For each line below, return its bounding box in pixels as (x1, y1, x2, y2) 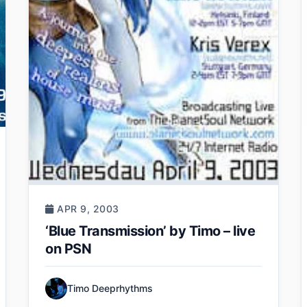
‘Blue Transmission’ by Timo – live (45, 222, 256, 239)
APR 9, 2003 (53, 202, 119, 214)
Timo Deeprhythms (67, 282, 153, 294)
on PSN (45, 240, 92, 257)
